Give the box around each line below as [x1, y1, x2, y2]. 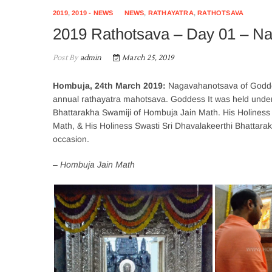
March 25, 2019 [120, 53, 174, 63]
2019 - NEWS [72, 9, 114, 16]
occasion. [53, 134, 89, 144]
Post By [53, 53, 78, 63]
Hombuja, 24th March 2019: [53, 81, 166, 90]
